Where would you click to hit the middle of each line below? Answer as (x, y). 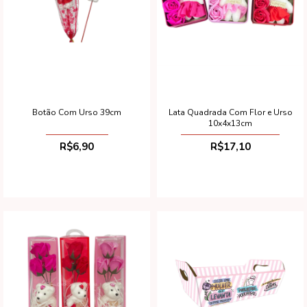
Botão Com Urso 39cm (77, 112)
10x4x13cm (230, 123)
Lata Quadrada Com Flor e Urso (230, 112)
